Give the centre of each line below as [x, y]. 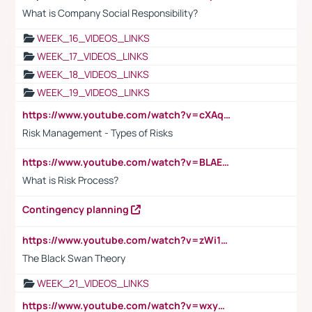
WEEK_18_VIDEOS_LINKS [93, 74]
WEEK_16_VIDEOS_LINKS [93, 38]
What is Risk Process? [71, 180]
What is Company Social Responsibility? [110, 13]
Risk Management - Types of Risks [97, 132]
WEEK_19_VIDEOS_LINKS [93, 92]
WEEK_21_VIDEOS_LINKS [93, 283]
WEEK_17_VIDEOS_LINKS [93, 56]
